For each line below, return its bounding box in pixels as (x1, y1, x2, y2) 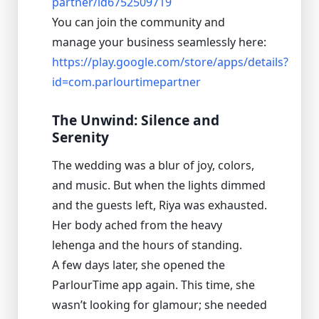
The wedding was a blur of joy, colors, (52, 157, 254, 174)
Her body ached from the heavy (52, 217, 222, 234)
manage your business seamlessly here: (52, 33, 266, 50)
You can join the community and (52, 14, 225, 30)
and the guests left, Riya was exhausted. (52, 197, 267, 214)
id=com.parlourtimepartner (52, 73, 201, 90)
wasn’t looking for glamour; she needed (52, 297, 267, 313)
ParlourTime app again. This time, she (52, 277, 255, 293)
